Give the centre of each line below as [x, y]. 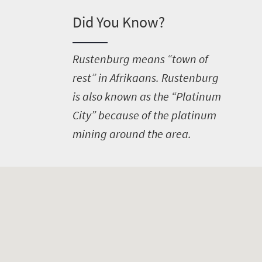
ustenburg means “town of [143, 59]
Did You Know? [118, 22]
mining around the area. [132, 134]
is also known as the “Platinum [146, 96]
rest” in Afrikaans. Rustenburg [145, 77]
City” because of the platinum [144, 115]
